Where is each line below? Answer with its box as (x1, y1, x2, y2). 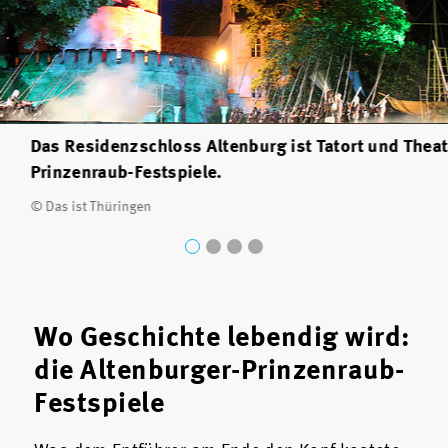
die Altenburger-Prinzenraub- (34, 357, 405, 386)
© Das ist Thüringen (30, 200, 151, 215)
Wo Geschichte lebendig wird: (34, 324, 411, 353)
